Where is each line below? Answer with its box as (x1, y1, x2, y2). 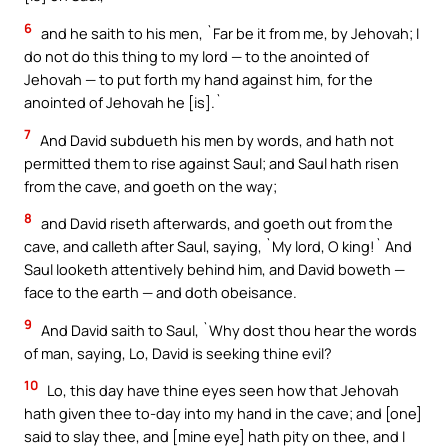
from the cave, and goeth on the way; (24, 175, 277, 196)
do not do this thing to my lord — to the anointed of (24, 46, 369, 67)
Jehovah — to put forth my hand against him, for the (24, 69, 373, 90)
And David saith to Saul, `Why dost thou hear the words (38, 319, 417, 340)
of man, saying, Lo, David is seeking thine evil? (24, 342, 332, 363)
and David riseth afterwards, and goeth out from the (38, 213, 393, 234)
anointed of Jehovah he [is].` (24, 92, 222, 113)
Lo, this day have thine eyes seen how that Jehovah (44, 380, 399, 401)
